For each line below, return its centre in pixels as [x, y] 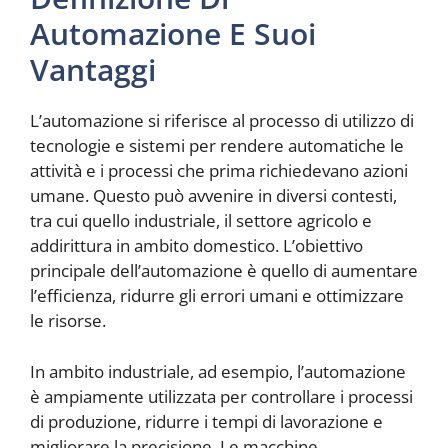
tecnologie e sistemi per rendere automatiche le [217, 146]
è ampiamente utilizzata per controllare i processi [221, 396]
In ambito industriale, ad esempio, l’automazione [218, 371]
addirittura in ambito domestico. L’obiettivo [196, 246]
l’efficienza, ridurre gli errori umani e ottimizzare [217, 296]
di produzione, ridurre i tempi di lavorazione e [206, 421]
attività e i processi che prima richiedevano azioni [219, 171]
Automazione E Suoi [173, 34]
